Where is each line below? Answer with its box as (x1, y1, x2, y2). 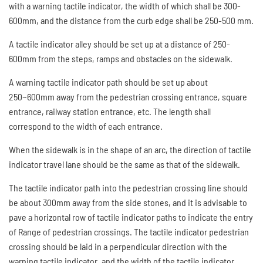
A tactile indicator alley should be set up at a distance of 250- (9, 38, 230, 49)
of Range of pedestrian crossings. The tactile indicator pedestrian (9, 226, 249, 237)
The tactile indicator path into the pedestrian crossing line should (9, 182, 248, 193)
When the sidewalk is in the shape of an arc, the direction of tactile (9, 144, 251, 155)
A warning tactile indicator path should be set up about (9, 76, 208, 87)
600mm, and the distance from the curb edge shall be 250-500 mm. (9, 15, 254, 26)
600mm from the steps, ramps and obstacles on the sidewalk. (9, 53, 232, 64)
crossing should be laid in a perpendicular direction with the (9, 241, 227, 252)
